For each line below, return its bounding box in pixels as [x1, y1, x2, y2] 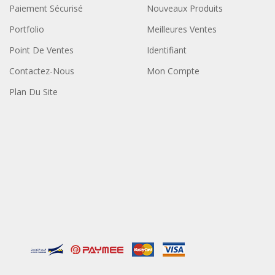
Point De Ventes [9, 44, 74, 56]
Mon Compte [146, 64, 199, 77]
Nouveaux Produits [146, 2, 223, 14]
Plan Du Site [9, 85, 58, 98]
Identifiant [146, 44, 187, 56]
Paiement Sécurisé [9, 2, 83, 14]
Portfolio [9, 23, 44, 35]
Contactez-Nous [9, 64, 74, 77]
